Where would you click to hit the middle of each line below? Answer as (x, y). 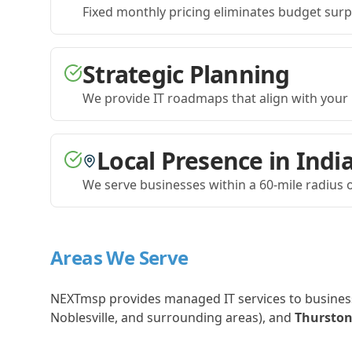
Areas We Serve (119, 257)
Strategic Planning (186, 74)
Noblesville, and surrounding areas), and (172, 317)
